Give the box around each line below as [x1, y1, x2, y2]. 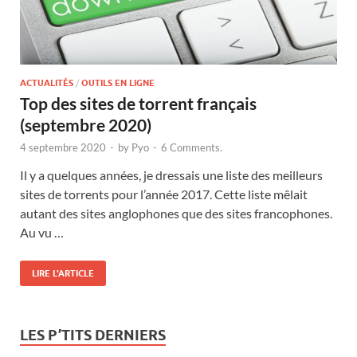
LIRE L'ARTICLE [32, 268, 94, 280]
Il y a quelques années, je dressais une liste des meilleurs [20, 167, 323, 183]
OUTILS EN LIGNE [81, 77, 155, 89]
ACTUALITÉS [20, 77, 73, 89]
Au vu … [20, 225, 64, 241]
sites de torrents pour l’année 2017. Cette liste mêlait [20, 186, 308, 202]
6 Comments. [161, 141, 222, 155]
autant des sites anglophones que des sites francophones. [20, 206, 332, 222]
